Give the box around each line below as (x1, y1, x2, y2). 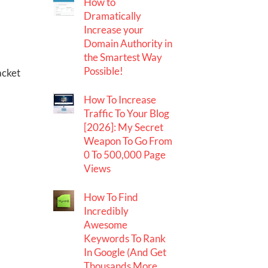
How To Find (84, 191, 139, 204)
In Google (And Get (84, 246, 167, 259)
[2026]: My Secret (84, 121, 164, 134)
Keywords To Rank (84, 232, 166, 245)
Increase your (84, 23, 144, 36)
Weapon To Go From (84, 135, 173, 148)
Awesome (84, 218, 128, 232)
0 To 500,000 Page (84, 148, 166, 162)
